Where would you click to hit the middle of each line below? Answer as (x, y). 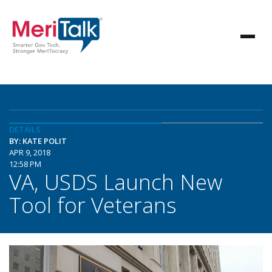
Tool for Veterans (93, 205)
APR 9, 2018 (30, 152)
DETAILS (25, 129)
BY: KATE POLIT (38, 141)
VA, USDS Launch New (116, 182)
